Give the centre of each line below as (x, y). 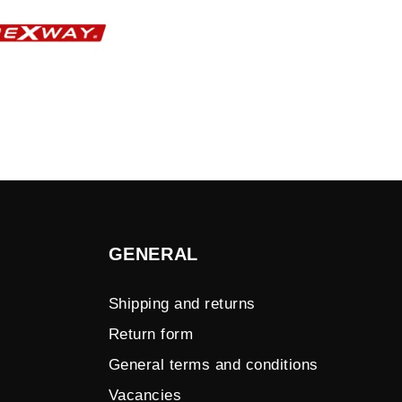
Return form (151, 334)
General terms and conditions (213, 365)
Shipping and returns (182, 304)
